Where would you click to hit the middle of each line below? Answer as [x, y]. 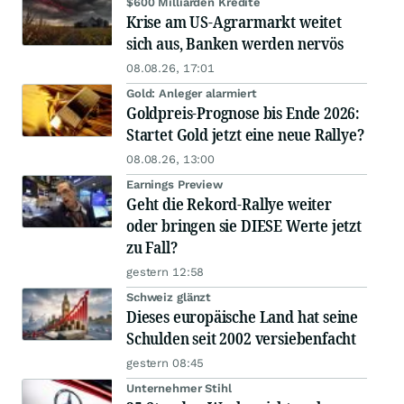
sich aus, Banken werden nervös [235, 44]
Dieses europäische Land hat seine [243, 317]
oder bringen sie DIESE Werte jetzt [244, 226]
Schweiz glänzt [169, 298]
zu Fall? [152, 248]
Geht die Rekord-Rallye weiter [229, 204]
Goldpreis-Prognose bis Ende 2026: [243, 113]
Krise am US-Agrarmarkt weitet [234, 22]
